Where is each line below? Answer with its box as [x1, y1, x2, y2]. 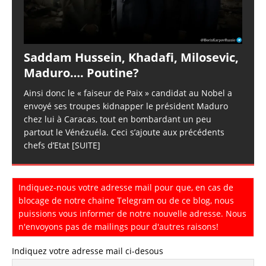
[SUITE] [72, 140, 100, 151]
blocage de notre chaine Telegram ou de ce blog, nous [18, 195, 234, 207]
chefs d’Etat [24, 140, 72, 151]
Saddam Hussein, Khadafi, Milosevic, [24, 49, 239, 66]
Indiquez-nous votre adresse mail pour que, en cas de [18, 182, 233, 194]
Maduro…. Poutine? [24, 65, 139, 81]
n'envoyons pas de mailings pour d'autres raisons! [18, 221, 218, 233]
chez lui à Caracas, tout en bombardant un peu [24, 113, 211, 125]
